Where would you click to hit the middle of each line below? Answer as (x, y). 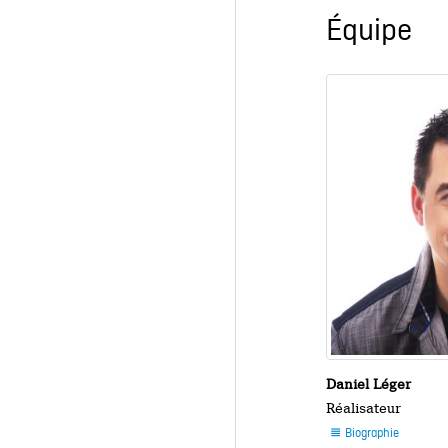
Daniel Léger (369, 384)
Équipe (369, 32)
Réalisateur (364, 408)
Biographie (370, 434)
